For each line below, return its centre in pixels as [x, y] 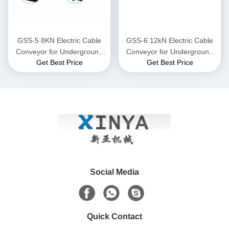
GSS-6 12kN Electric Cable [170, 41]
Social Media [114, 172]
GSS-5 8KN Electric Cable [59, 41]
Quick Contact [114, 217]
